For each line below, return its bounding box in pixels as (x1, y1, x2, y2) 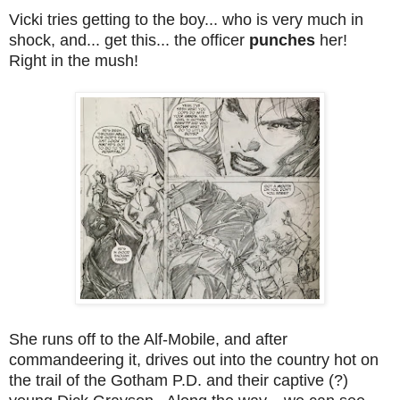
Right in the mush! (9, 51, 138, 70)
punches (249, 30, 320, 49)
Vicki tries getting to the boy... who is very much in (9, 10, 363, 29)
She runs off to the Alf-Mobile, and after (9, 329, 287, 348)
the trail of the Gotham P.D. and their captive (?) (9, 371, 348, 389)
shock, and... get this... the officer (9, 30, 249, 49)
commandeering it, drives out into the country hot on (9, 350, 379, 369)
